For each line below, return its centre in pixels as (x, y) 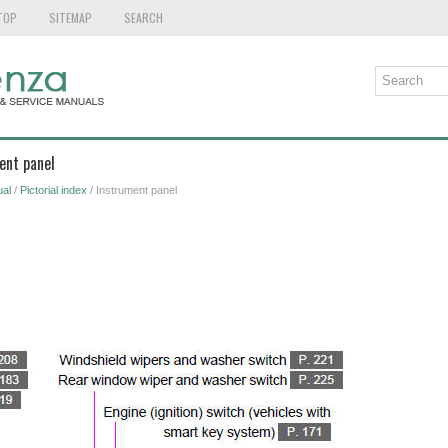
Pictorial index (53, 190)
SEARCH (143, 17)
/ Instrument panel (131, 190)
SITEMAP (70, 17)
